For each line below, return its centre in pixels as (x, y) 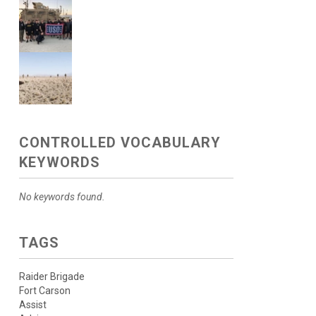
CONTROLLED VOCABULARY (120, 142)
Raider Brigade (51, 276)
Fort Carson (44, 291)
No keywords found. (62, 197)
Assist (32, 305)
